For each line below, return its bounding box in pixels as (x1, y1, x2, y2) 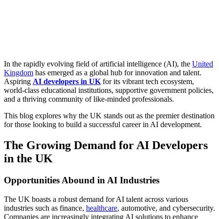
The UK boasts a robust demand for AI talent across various (4, 195, 188, 203)
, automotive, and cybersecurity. (117, 203, 215, 212)
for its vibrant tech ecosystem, (101, 77, 194, 86)
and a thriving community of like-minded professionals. (4, 95, 174, 104)
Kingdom (4, 68, 33, 77)
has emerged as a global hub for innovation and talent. (33, 68, 201, 77)
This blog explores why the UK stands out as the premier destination (4, 111, 215, 120)
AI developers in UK (33, 77, 101, 86)
